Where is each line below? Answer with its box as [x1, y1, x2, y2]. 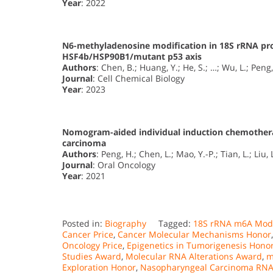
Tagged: [158, 218, 193, 230]
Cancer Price [62, 229, 113, 241]
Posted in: [62, 218, 105, 230]
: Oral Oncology [93, 159, 155, 171]
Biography [105, 218, 146, 230]
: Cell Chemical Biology [93, 73, 185, 85]
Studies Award [62, 250, 121, 263]
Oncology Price [62, 239, 122, 252]
